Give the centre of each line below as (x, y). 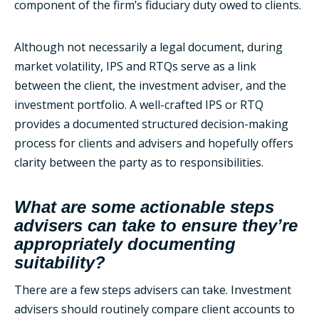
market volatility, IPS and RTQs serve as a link (135, 66)
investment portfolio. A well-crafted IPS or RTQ (139, 105)
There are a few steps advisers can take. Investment (153, 290)
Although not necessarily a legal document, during (148, 47)
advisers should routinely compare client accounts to (155, 309)
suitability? (60, 262)
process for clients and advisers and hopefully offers (154, 143)
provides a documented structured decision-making (151, 124)
